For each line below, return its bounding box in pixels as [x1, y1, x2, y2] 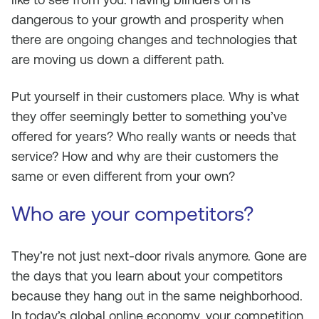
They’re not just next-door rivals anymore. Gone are [11, 249, 307, 263]
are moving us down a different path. [11, 52, 224, 67]
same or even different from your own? [11, 169, 235, 184]
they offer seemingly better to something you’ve [11, 109, 287, 124]
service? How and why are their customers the [11, 149, 278, 164]
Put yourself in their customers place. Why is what [11, 89, 299, 104]
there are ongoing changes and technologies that [11, 32, 297, 47]
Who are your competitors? [11, 202, 253, 225]
